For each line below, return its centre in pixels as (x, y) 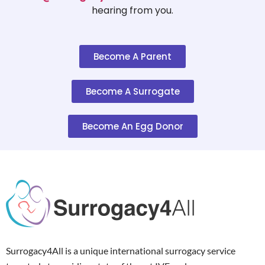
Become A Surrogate (132, 91)
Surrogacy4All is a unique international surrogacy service (121, 250)
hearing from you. (132, 11)
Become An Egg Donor (132, 126)
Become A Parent (132, 56)
